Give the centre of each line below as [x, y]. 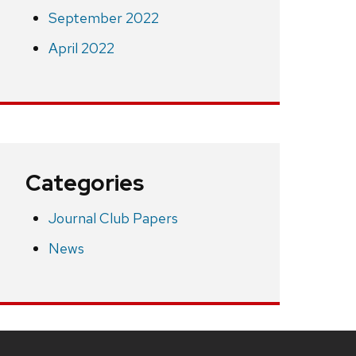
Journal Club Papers [113, 219]
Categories [85, 183]
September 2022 [103, 18]
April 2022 [81, 48]
